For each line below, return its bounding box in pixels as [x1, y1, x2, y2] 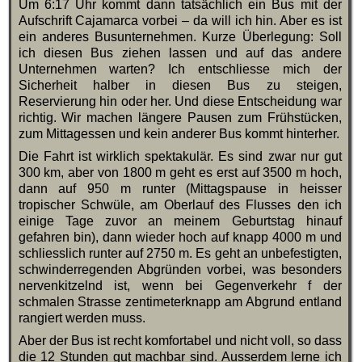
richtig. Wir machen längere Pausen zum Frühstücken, [18, 111, 342, 125]
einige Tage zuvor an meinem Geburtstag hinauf [18, 214, 342, 229]
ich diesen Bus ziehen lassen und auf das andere [18, 46, 342, 61]
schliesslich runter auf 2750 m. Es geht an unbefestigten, [18, 246, 342, 261]
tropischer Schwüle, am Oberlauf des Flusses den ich [18, 198, 342, 213]
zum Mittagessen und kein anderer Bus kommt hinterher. [18, 127, 339, 141]
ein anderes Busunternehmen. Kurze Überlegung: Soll [18, 30, 342, 44]
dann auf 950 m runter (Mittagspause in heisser [18, 182, 342, 196]
